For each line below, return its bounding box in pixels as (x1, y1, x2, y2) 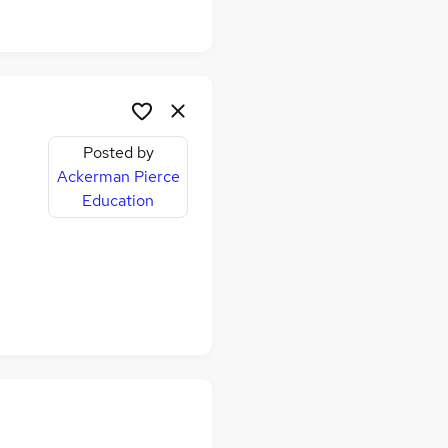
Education (82, 190, 154, 212)
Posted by (82, 142, 154, 164)
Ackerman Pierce (56, 166, 180, 188)
